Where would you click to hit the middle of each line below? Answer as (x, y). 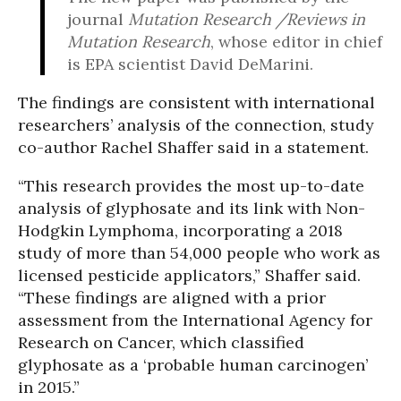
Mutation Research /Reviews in (247, 19)
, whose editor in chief (296, 41)
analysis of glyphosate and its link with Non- (192, 208)
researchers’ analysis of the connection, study (196, 124)
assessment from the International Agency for (195, 320)
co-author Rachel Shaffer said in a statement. (193, 147)
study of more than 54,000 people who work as (199, 252)
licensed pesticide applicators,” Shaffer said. (189, 275)
